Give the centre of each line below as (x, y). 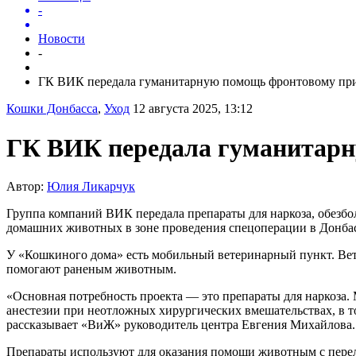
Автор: (27, 187)
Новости (62, 39)
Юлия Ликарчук (91, 187)
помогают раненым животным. (91, 269)
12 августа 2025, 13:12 (193, 109)
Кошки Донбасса (52, 109)
